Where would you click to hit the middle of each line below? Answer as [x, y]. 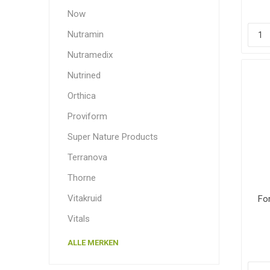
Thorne [81, 177]
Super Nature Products [112, 137]
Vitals [78, 218]
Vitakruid [84, 198]
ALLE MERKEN [93, 242]
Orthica [81, 96]
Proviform [87, 116]
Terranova [87, 157]
